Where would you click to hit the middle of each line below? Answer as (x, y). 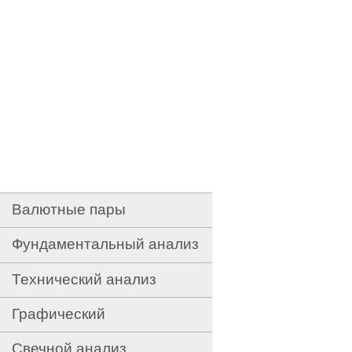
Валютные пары (69, 209)
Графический (59, 314)
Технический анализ (84, 279)
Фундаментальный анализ (105, 244)
